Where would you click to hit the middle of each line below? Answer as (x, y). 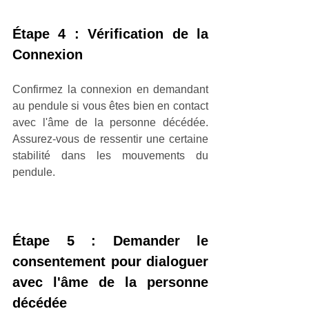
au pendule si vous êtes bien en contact (110, 106)
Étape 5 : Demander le (110, 240)
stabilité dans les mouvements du (110, 155)
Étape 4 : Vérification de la (110, 33)
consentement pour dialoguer (110, 261)
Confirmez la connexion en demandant (110, 89)
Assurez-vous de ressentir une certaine (110, 139)
